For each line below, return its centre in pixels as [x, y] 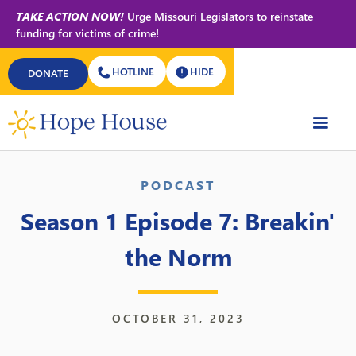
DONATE [48, 73]
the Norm [178, 256]
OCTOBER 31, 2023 [178, 318]
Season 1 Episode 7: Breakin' [178, 221]
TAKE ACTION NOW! [70, 16]
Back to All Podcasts [89, 125]
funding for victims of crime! [87, 33]
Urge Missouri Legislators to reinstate [219, 16]
